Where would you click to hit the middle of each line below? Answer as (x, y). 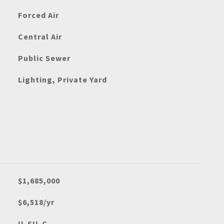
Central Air (40, 36)
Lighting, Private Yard (62, 79)
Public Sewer (44, 58)
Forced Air (38, 15)
